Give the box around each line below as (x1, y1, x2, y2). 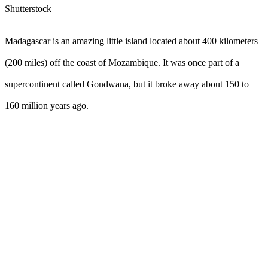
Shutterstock (5, 3, 51, 14)
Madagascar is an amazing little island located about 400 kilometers (5, 35, 258, 46)
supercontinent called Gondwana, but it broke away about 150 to (5, 78, 249, 89)
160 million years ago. (5, 100, 89, 111)
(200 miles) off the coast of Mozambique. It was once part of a (5, 57, 239, 68)
